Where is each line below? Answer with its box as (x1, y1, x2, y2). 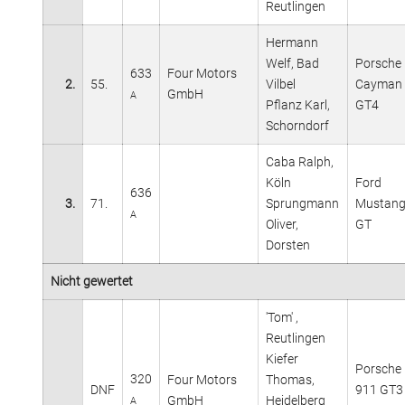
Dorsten (266, 237, 310, 252)
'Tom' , (266, 309, 298, 325)
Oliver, (266, 216, 298, 231)
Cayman (355, 76, 402, 91)
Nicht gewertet (51, 273, 133, 288)
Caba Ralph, (266, 154, 334, 169)
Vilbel (266, 76, 296, 91)
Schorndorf (266, 118, 329, 133)
